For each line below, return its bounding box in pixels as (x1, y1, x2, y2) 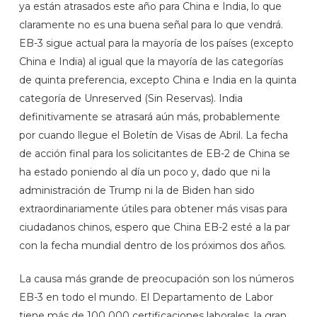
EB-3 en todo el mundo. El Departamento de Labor (18, 291, 273, 304)
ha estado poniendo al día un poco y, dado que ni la (18, 166, 270, 178)
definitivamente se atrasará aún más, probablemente (18, 110, 280, 123)
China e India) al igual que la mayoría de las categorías (18, 55, 283, 68)
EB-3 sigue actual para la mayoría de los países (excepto (18, 37, 294, 50)
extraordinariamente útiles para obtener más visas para (18, 202, 287, 215)
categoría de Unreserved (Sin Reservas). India (18, 92, 243, 105)
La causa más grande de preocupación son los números (18, 272, 294, 285)
